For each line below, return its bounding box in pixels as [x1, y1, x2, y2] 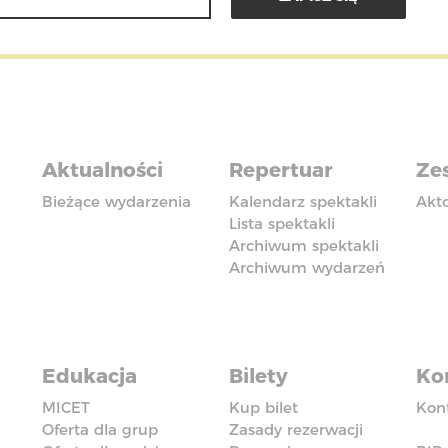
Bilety [228, 364, 288, 388]
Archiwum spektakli [228, 236, 379, 255]
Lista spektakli [228, 214, 335, 233]
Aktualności [42, 158, 164, 182]
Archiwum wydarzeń [228, 258, 385, 277]
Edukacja [42, 364, 138, 388]
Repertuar [228, 158, 333, 182]
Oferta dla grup [42, 420, 159, 439]
